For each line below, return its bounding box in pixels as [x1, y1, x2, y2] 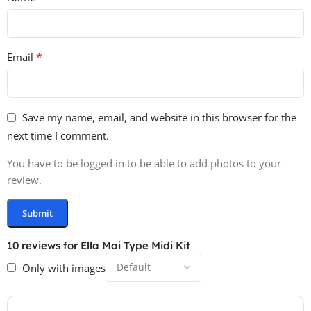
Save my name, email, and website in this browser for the [22, 110, 296, 125]
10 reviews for [7, 238, 81, 252]
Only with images [22, 260, 106, 275]
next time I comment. [7, 128, 109, 143]
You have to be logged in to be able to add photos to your [7, 155, 281, 170]
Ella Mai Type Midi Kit [81, 238, 190, 252]
